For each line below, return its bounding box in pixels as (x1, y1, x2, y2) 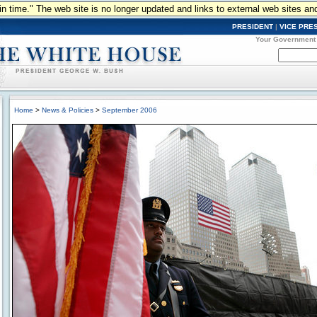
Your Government (255, 35, 316, 43)
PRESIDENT (232, 23, 273, 30)
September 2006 (102, 106, 157, 114)
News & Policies (42, 106, 93, 114)
